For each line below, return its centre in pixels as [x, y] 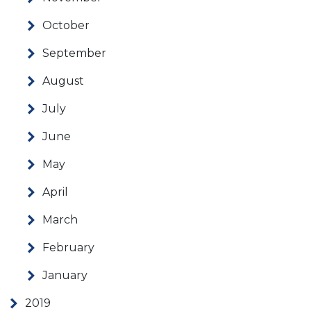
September [74, 53]
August [63, 81]
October [66, 26]
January [65, 276]
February [68, 248]
